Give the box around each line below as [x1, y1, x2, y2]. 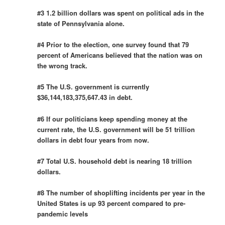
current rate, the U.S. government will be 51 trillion [37, 124, 195, 134]
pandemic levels [37, 208, 88, 218]
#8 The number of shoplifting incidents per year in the [37, 187, 205, 197]
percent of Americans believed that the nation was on [37, 50, 203, 60]
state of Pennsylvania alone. [37, 19, 125, 29]
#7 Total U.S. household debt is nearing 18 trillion [37, 156, 192, 166]
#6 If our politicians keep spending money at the [37, 114, 188, 124]
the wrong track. [37, 61, 88, 71]
